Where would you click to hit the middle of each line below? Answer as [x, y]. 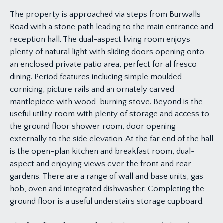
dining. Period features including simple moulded [96, 76]
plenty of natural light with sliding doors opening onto [107, 52]
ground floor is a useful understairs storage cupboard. [107, 201]
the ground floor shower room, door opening [93, 126]
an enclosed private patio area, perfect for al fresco [103, 64]
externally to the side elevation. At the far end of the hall [111, 139]
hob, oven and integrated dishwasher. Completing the [107, 188]
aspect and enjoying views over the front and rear [101, 164]
